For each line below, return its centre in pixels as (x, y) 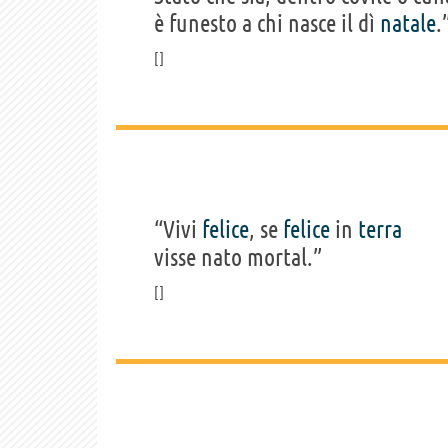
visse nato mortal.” (238, 257)
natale (408, 23)
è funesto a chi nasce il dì (267, 23)
